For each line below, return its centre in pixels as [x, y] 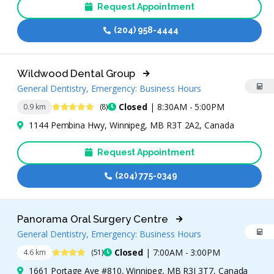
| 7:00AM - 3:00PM [182, 253]
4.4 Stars [65, 252]
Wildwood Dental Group [76, 73]
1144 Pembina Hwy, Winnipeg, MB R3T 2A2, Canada [131, 125]
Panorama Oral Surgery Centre [93, 219]
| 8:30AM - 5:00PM [186, 107]
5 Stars [62, 106]
